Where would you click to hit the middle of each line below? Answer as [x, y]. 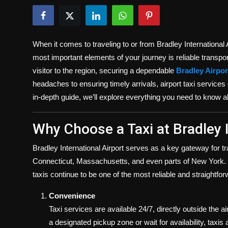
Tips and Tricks [35, 82]
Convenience [72, 196]
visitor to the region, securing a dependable [104, 70]
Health [19, 58]
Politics [21, 8]
